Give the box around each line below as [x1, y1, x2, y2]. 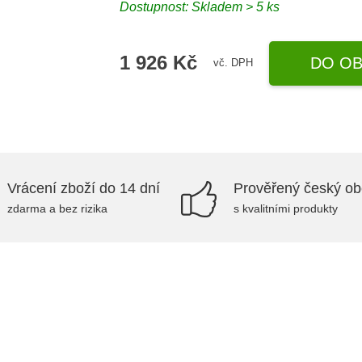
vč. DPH [213, 57, 254, 69]
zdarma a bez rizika [7, 202, 107, 215]
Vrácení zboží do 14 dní [7, 180, 160, 196]
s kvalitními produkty [234, 202, 338, 215]
